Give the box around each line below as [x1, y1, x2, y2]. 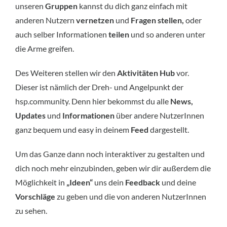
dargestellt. [148, 124, 189, 134]
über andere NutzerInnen [115, 110, 204, 120]
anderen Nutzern [15, 15, 76, 25]
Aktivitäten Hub [117, 67, 175, 78]
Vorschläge [15, 191, 57, 201]
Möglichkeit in [15, 177, 66, 187]
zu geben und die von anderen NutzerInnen [57, 191, 206, 201]
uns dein [93, 177, 125, 187]
